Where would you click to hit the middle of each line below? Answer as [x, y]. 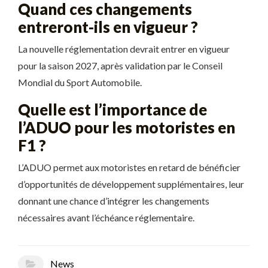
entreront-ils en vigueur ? [108, 27]
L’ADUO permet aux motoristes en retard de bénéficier [129, 167]
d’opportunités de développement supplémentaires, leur [131, 184]
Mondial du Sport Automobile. [80, 82]
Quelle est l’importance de [112, 109]
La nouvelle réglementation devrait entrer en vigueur [124, 49]
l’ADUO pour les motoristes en [127, 127]
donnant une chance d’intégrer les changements [114, 201]
